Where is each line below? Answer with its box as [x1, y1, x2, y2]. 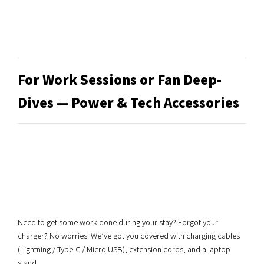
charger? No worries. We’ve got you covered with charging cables [18, 230, 240, 241]
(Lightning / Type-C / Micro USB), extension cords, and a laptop [18, 243, 230, 255]
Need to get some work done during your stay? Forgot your [18, 216, 218, 227]
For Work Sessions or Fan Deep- [18, 70, 222, 88]
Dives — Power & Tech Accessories [18, 93, 239, 111]
